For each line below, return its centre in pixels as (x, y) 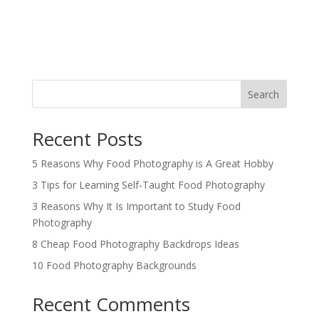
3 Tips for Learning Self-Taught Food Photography (148, 184)
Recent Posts (87, 138)
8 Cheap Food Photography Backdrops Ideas (135, 244)
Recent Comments (111, 304)
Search (264, 94)
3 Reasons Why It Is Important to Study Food (136, 206)
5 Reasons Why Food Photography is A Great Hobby (152, 163)
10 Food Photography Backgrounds (114, 265)
